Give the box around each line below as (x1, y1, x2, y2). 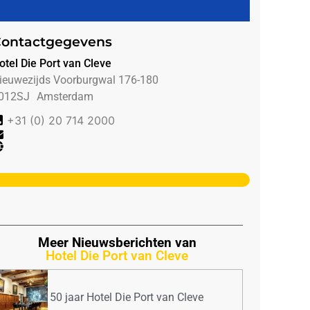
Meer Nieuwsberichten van (37, 234, 197, 250)
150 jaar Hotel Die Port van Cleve (44, 290, 204, 304)
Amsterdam (36, 89, 93, 103)
